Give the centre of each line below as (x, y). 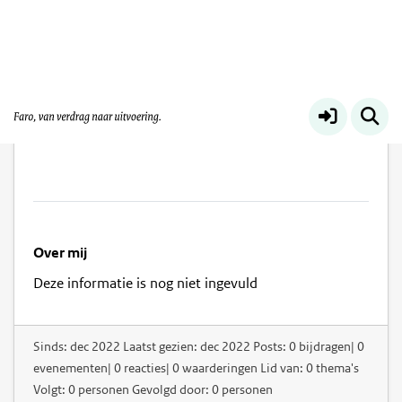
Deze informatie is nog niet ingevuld (146, 284)
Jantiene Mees (169, 131)
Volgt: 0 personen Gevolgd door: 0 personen (153, 389)
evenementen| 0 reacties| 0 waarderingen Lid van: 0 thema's (197, 367)
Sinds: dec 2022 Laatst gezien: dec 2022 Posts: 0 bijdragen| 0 (199, 346)
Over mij (61, 253)
